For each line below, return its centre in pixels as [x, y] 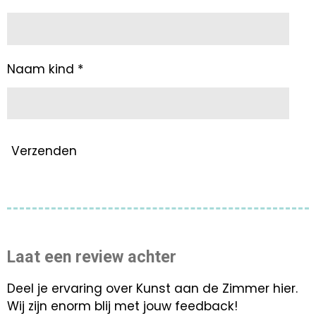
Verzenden [44, 151]
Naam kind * [45, 69]
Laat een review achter [92, 257]
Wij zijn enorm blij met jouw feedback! [122, 306]
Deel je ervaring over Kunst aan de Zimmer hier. [152, 288]
